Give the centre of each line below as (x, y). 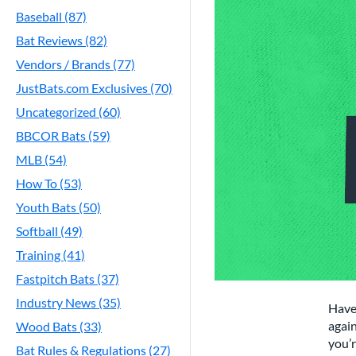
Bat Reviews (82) (62, 40)
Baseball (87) (51, 16)
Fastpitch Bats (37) (68, 279)
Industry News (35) (68, 302)
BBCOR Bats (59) (63, 135)
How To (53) (49, 183)
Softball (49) (49, 231)
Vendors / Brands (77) (75, 64)
